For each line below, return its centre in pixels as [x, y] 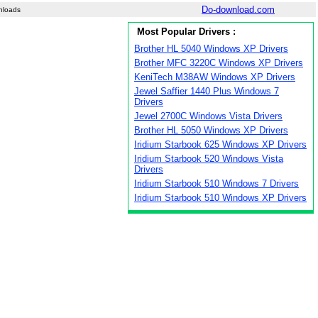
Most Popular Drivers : [185, 32]
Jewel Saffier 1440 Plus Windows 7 [207, 91]
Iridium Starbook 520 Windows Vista [209, 159]
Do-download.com [238, 10]
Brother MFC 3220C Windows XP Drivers [219, 63]
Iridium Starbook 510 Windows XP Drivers [220, 198]
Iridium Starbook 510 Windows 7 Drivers [216, 183]
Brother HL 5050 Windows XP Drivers [211, 130]
